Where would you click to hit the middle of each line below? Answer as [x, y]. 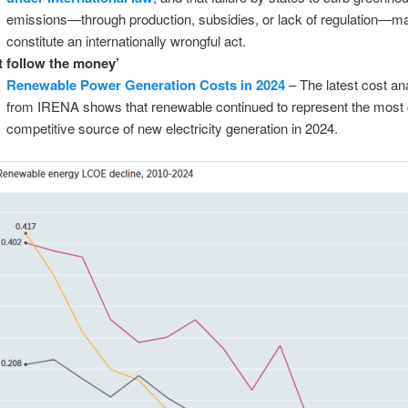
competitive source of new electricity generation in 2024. [172, 128]
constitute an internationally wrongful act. [126, 41]
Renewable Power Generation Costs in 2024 [145, 85]
